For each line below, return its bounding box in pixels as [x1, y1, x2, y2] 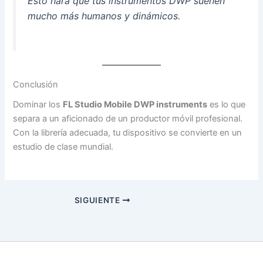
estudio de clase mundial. [13, 141, 114, 152]
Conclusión [13, 79, 59, 90]
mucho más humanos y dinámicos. [28, 9, 181, 22]
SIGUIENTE [74, 195, 123, 205]
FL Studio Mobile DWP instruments [63, 99, 208, 110]
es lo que [207, 99, 246, 110]
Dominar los [13, 99, 63, 110]
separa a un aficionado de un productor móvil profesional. [13, 113, 243, 124]
